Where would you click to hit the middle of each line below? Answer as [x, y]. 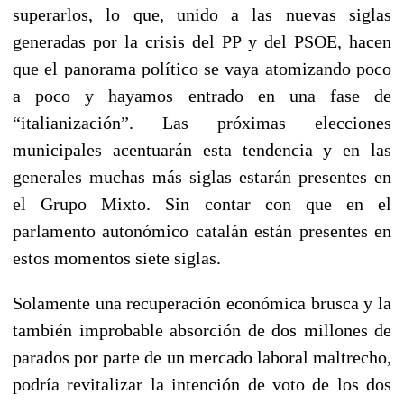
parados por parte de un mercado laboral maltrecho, [202, 357]
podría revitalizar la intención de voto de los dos [202, 384]
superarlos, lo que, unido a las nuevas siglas [202, 14]
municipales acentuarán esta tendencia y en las [202, 149]
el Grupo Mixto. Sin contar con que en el [202, 203]
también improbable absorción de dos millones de [202, 330]
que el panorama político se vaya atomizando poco [202, 68]
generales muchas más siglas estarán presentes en [202, 176]
